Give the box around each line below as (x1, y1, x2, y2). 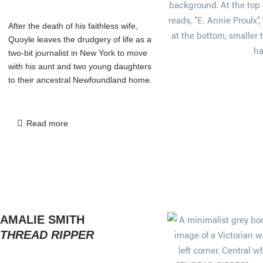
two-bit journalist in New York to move (8, 48, 147, 58)
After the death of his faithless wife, (8, 21, 138, 31)
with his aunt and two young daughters (8, 61, 151, 71)
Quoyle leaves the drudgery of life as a (8, 34, 151, 44)
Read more (26, 118, 68, 128)
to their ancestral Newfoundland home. (8, 75, 152, 85)
